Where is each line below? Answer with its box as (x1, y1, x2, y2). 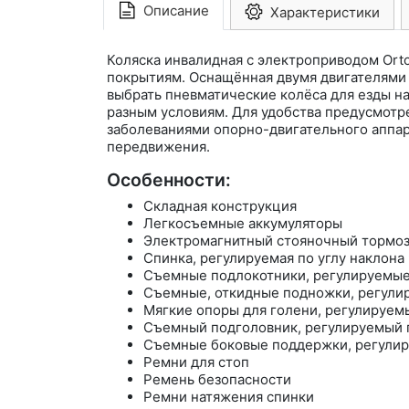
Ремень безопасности (143, 371, 291, 389)
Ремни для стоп (143, 353, 249, 372)
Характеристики (269, 3, 380, 21)
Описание (142, 2, 209, 20)
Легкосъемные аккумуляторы (143, 215, 342, 233)
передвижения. (107, 137, 210, 155)
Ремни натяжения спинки (143, 388, 314, 406)
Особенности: (107, 168, 231, 191)
